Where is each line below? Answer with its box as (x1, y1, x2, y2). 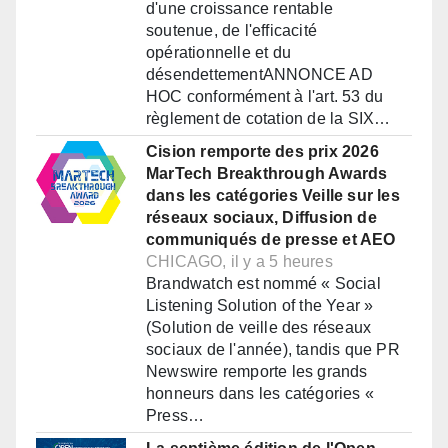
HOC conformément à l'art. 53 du (146, 88, 384, 106)
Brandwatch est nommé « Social (146, 275, 381, 293)
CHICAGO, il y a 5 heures (146, 253, 333, 271)
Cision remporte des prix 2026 (146, 143, 379, 161)
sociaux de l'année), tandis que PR (146, 341, 400, 359)
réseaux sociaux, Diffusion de (146, 209, 377, 227)
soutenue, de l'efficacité (146, 22, 317, 40)
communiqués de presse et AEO (146, 231, 396, 249)
